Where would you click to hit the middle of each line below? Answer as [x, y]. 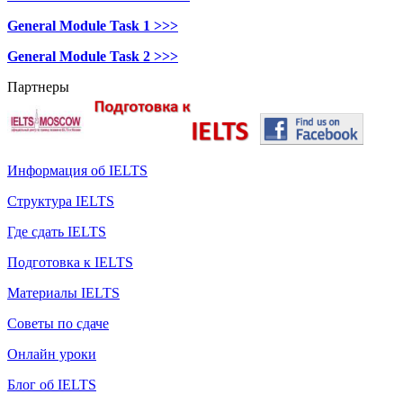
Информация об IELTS [77, 170]
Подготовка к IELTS [70, 262]
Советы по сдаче [58, 323]
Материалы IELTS [63, 292]
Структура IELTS [61, 201]
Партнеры [38, 86]
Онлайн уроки [52, 354]
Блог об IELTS [52, 384]
